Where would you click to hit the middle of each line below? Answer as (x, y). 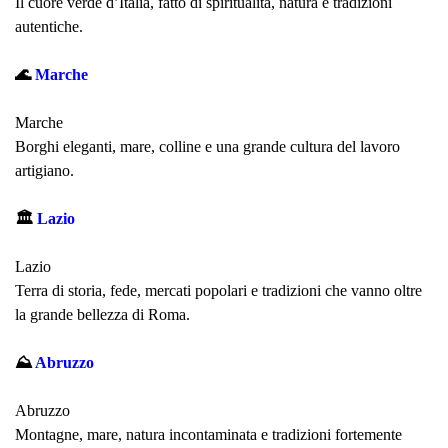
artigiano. (44, 170)
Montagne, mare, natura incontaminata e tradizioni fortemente (208, 434)
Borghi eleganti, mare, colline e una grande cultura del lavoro (207, 146)
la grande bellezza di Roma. (102, 314)
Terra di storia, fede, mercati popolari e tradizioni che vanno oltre (218, 290)
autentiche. (49, 26)
